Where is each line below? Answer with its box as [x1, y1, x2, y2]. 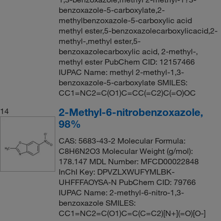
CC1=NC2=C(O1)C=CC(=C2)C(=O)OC [58, 87, 196, 98]
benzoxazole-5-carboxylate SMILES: [58, 77, 187, 87]
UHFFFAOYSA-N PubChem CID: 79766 [58, 177, 196, 187]
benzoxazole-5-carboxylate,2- [58, 4, 165, 15]
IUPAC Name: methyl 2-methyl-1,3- [58, 67, 184, 77]
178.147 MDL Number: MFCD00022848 [58, 156, 199, 166]
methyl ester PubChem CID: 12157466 [58, 56, 195, 67]
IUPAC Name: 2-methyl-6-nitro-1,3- [58, 187, 184, 197]
